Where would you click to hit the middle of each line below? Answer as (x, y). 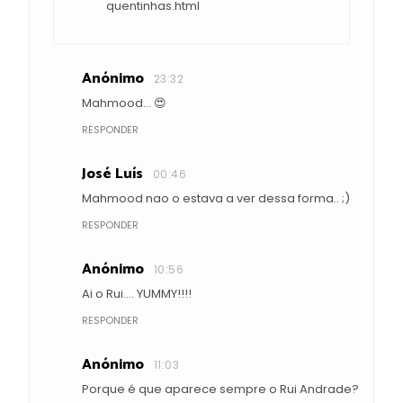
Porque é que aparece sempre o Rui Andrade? (220, 390)
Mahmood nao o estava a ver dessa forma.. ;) (216, 199)
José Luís (112, 175)
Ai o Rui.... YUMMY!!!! (137, 294)
